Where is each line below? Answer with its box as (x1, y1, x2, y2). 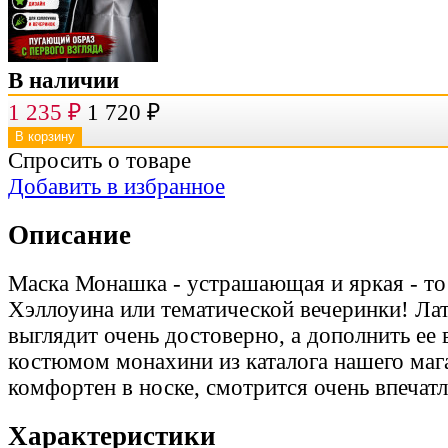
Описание (8, 219, 131, 250)
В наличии (8, 67, 119, 93)
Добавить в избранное (8, 173, 225, 199)
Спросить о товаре (8, 147, 191, 173)
